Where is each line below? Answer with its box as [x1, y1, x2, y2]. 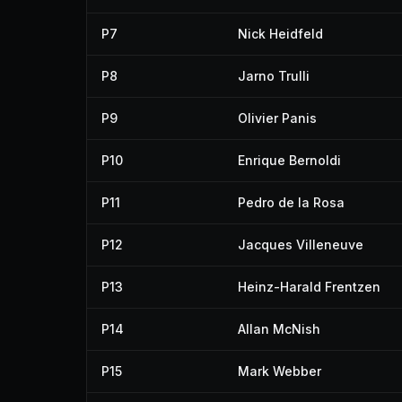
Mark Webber [238, 363, 321, 379]
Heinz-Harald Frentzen [238, 279, 380, 294]
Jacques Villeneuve [238, 237, 363, 252]
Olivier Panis [238, 110, 317, 126]
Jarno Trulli [238, 68, 310, 83]
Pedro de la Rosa [238, 195, 345, 210]
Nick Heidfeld [238, 26, 323, 41]
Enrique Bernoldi [238, 153, 341, 168]
